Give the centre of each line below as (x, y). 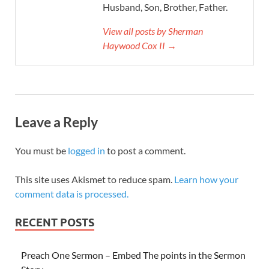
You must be (41, 150)
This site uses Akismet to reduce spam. (95, 179)
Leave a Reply (56, 122)
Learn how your (206, 179)
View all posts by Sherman (153, 31)
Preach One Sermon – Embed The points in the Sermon (133, 255)
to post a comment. (145, 150)
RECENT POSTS (55, 222)
